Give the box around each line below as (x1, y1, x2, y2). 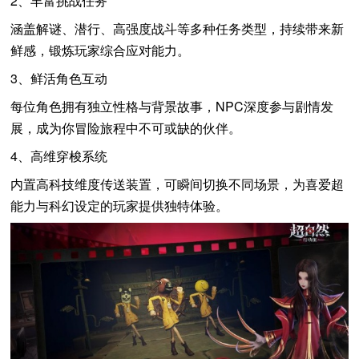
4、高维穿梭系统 (10, 146, 108, 165)
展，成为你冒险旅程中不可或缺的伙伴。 (10, 118, 242, 137)
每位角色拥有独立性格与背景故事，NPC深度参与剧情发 (10, 96, 334, 115)
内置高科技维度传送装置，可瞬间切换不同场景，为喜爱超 (10, 174, 345, 193)
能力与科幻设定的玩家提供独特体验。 (10, 196, 229, 215)
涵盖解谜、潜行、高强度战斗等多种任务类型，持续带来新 (10, 18, 345, 38)
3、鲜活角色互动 (10, 68, 108, 87)
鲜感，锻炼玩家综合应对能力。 (10, 40, 191, 59)
